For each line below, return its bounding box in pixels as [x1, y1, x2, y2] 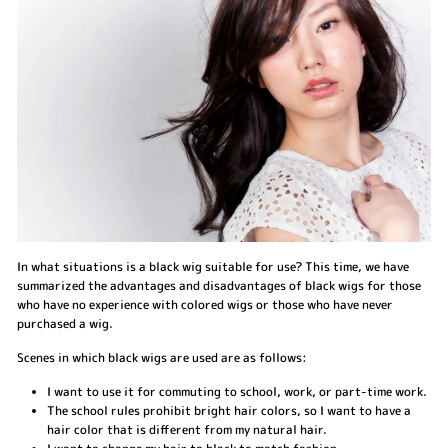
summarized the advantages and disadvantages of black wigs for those [17, 276, 421, 294]
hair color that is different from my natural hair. [47, 420, 327, 438]
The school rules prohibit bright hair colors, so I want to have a [47, 401, 411, 419]
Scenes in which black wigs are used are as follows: [17, 348, 307, 366]
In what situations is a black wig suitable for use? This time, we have [17, 257, 409, 275]
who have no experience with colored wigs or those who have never [17, 295, 393, 313]
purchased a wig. [17, 314, 113, 332]
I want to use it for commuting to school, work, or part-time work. [47, 382, 427, 400]
